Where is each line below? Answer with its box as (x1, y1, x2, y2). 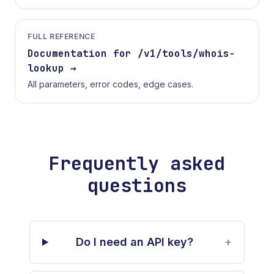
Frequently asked (49, 151, 225, 176)
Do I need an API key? (75, 235, 193, 248)
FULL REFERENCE (28, 32, 95, 41)
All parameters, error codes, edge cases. (28, 79, 193, 89)
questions (87, 173, 187, 198)
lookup (28, 62, 64, 75)
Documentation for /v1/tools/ (28, 47, 199, 60)
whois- (199, 47, 235, 60)
